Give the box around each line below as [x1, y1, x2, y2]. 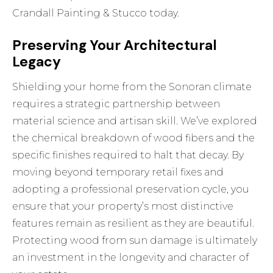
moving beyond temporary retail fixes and [12, 166, 224, 179]
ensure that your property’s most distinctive [12, 200, 234, 213]
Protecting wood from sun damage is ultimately [12, 235, 258, 247]
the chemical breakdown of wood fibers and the [12, 132, 255, 144]
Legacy [12, 52, 62, 71]
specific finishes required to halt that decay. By [12, 149, 244, 161]
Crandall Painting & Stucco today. [12, 7, 180, 19]
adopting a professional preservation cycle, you [12, 183, 250, 196]
